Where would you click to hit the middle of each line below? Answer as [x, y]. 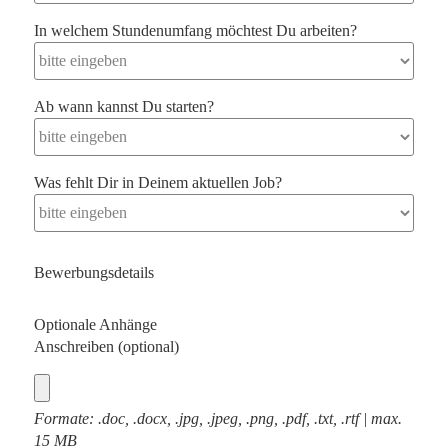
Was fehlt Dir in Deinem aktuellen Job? [158, 182]
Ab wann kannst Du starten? [124, 106]
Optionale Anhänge [95, 324]
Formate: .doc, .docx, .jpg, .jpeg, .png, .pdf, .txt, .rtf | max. [218, 418]
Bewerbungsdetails [94, 272]
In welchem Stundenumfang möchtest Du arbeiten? [195, 30]
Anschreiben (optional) [106, 346]
